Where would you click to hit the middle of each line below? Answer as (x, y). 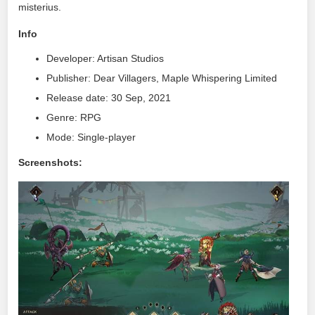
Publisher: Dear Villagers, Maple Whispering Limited (162, 78)
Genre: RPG (74, 117)
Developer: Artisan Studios (105, 58)
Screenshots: (51, 162)
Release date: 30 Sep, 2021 (109, 98)
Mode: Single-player (91, 137)
